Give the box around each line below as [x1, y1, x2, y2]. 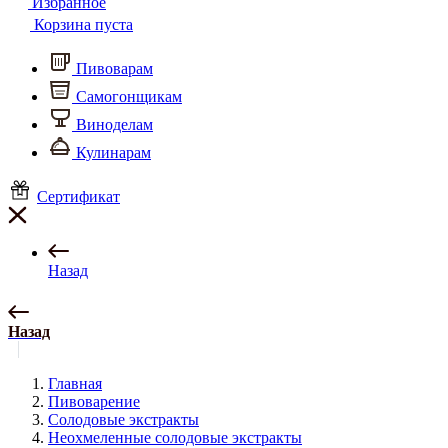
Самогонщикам [72, 88, 182, 105]
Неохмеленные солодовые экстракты [48, 429, 302, 446]
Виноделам [72, 116, 153, 133]
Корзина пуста [30, 16, 133, 33]
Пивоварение [48, 393, 140, 410]
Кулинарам [72, 144, 151, 161]
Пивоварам [72, 60, 153, 77]
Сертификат [37, 188, 120, 205]
